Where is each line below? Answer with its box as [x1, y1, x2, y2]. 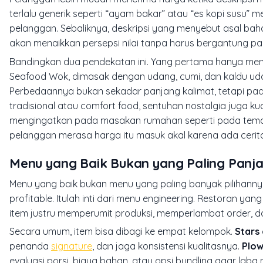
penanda [9, 240, 51, 252]
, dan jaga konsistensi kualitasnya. [92, 240, 242, 252]
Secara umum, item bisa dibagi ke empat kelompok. [9, 225, 235, 238]
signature [51, 240, 92, 252]
